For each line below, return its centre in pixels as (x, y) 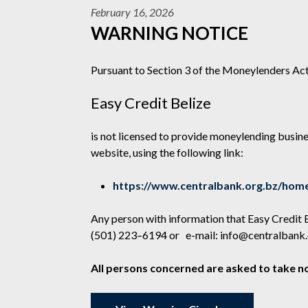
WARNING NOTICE (169, 33)
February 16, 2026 (132, 12)
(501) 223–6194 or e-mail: (155, 235)
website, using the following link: (167, 152)
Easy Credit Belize (156, 103)
